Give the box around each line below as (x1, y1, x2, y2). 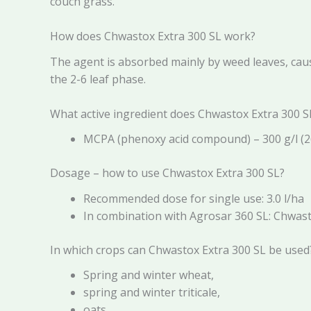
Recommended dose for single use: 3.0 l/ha (83, 190, 304, 206)
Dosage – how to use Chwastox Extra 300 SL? (50, 165, 285, 181)
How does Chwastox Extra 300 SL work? (50, 28, 255, 44)
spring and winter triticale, (83, 284, 220, 300)
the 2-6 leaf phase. (50, 71, 146, 87)
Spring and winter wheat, (83, 267, 214, 283)
